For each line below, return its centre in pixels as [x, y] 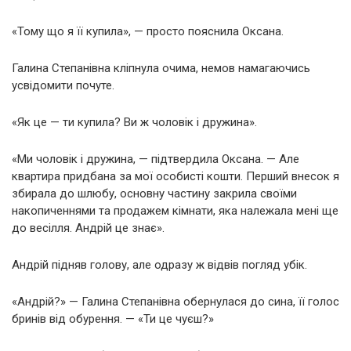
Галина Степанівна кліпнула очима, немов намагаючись [161, 68]
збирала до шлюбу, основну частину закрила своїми [154, 193]
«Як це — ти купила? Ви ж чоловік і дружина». [134, 122]
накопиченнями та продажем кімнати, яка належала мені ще [175, 210]
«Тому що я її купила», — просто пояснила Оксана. [148, 31]
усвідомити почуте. [63, 85]
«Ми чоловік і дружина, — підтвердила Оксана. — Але [156, 159]
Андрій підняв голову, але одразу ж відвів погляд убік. [159, 264]
